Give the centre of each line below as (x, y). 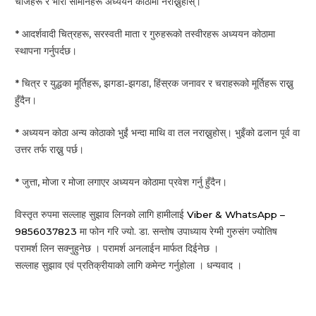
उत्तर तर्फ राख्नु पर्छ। (50, 150)
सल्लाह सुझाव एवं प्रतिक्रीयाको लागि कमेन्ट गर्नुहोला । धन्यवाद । (130, 265)
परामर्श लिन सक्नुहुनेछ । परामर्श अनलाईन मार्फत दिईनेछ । (117, 248)
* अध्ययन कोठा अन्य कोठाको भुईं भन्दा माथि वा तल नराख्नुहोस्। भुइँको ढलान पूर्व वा (158, 133)
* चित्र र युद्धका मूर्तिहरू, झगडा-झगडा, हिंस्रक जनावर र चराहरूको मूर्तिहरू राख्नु (154, 84)
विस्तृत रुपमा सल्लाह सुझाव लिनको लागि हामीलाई (101, 214)
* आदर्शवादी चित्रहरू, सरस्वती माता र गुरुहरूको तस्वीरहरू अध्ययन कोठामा (145, 34)
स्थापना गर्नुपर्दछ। (46, 51)
